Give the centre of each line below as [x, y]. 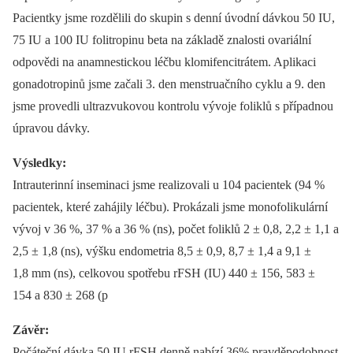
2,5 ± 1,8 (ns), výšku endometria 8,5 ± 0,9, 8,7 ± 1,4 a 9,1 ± [162, 251]
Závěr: [31, 330]
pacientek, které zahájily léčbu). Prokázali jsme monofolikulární [170, 207]
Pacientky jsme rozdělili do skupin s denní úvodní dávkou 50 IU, [174, 18]
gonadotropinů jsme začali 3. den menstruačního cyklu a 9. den [169, 84]
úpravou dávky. [51, 128]
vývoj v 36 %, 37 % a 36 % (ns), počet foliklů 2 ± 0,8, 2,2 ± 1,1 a [176, 229]
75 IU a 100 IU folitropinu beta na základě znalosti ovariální [162, 40]
